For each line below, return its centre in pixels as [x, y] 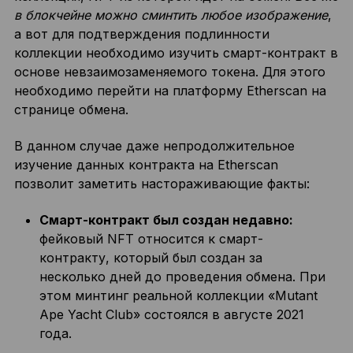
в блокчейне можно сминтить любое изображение [171, 15]
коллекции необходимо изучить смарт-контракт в [176, 53]
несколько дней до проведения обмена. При [182, 277]
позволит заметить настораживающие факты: [162, 184]
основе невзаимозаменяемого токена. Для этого [169, 72]
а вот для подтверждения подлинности [141, 34]
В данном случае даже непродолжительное [154, 146]
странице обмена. [71, 110]
